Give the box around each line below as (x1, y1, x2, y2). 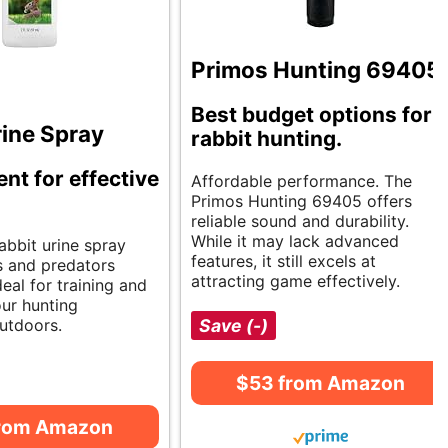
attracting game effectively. (191, 271, 400, 292)
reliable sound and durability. (191, 211, 409, 232)
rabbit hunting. (191, 126, 342, 152)
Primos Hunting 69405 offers (191, 191, 412, 212)
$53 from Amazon (235, 371, 405, 396)
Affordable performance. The (191, 171, 412, 192)
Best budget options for (191, 102, 432, 128)
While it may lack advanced (191, 231, 399, 252)
